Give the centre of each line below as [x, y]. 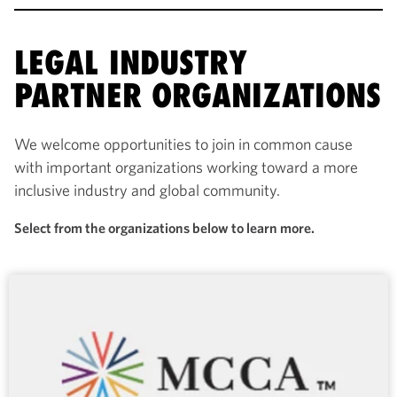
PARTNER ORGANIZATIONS [198, 95]
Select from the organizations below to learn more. [164, 227]
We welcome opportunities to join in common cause [183, 144]
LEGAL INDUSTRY [131, 62]
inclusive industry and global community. [150, 190]
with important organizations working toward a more [186, 167]
